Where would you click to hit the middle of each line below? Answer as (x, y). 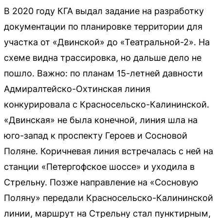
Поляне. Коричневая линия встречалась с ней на (109, 151)
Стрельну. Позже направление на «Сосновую (101, 182)
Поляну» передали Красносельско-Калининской (109, 198)
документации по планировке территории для (103, 26)
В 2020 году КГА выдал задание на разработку (104, 11)
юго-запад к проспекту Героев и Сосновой (96, 135)
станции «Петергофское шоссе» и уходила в (99, 166)
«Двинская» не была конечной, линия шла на (101, 120)
